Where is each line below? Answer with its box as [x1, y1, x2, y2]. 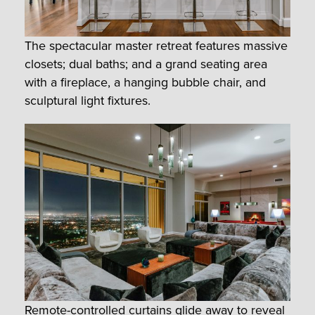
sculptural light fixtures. [25, 91, 150, 110]
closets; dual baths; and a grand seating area [25, 55, 267, 74]
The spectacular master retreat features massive [25, 37, 288, 56]
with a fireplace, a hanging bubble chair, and [25, 73, 266, 92]
